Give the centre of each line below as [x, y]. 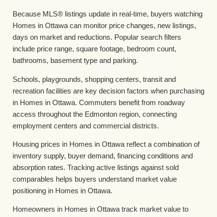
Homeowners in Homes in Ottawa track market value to [101, 209]
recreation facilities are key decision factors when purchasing [108, 91]
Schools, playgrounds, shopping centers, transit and [94, 79]
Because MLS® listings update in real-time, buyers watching [108, 14]
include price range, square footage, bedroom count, [94, 49]
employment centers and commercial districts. [86, 125]
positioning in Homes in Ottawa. [62, 190]
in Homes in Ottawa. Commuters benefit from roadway [99, 102]
